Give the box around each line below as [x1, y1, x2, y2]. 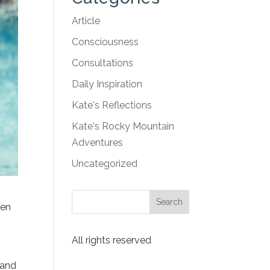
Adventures [72, 137, 124, 148]
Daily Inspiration [72, 78, 143, 90]
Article [72, 15, 101, 27]
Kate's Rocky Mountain [72, 121, 175, 132]
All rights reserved [72, 234, 152, 246]
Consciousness [72, 36, 139, 48]
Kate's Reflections [72, 99, 152, 111]
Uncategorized [72, 158, 138, 169]
